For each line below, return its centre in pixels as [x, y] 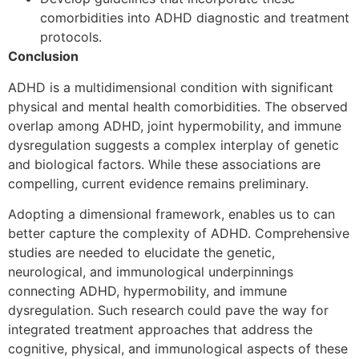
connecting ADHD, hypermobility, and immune [147, 290]
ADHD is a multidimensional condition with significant [171, 87]
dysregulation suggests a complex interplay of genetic [173, 145]
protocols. [71, 37]
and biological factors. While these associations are [164, 164]
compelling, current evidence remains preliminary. [158, 183]
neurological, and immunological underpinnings [151, 271]
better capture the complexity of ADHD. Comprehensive [179, 233]
